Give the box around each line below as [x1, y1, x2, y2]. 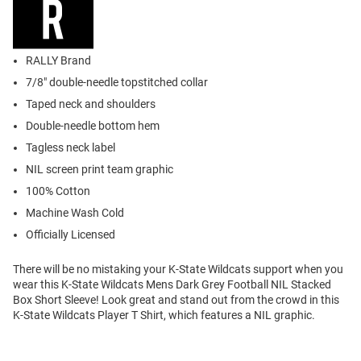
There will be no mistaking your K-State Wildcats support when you [13, 263, 343, 276]
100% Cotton [26, 185, 90, 198]
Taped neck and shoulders [26, 98, 156, 111]
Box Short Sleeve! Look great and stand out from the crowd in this [13, 293, 339, 307]
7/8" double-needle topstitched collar [26, 76, 208, 89]
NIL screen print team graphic [26, 163, 173, 176]
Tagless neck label [26, 141, 115, 155]
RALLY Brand [26, 54, 91, 68]
